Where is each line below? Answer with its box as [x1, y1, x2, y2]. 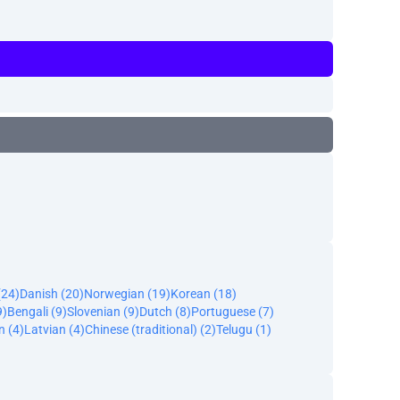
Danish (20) [20, 287, 84, 301]
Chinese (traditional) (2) [85, 322, 216, 337]
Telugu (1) [216, 322, 271, 337]
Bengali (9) [7, 304, 67, 319]
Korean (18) [171, 287, 237, 301]
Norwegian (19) [84, 287, 171, 301]
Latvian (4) [24, 322, 85, 337]
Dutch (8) [139, 304, 191, 319]
